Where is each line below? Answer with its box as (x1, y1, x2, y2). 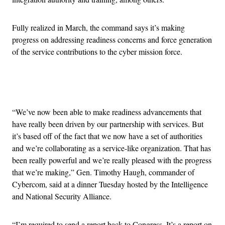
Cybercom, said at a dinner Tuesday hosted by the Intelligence (12, 178, 208, 189)
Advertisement (111, 81, 158, 92)
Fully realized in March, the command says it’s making (12, 22, 185, 33)
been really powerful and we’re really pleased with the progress (12, 154, 211, 165)
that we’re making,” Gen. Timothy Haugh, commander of (12, 166, 194, 177)
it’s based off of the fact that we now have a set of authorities (12, 130, 202, 141)
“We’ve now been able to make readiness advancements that (12, 106, 201, 117)
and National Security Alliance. (12, 190, 111, 201)
